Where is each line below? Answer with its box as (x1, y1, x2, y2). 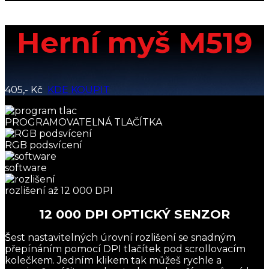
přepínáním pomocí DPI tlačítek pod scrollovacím (5, 243, 246, 255)
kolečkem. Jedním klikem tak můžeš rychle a (5, 255, 222, 267)
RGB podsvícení (5, 139, 82, 151)
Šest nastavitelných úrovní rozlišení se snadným (5, 232, 235, 244)
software (5, 162, 47, 174)
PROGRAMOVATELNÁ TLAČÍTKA (5, 116, 162, 128)
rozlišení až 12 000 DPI (5, 184, 113, 196)
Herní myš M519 (17, 25, 252, 60)
